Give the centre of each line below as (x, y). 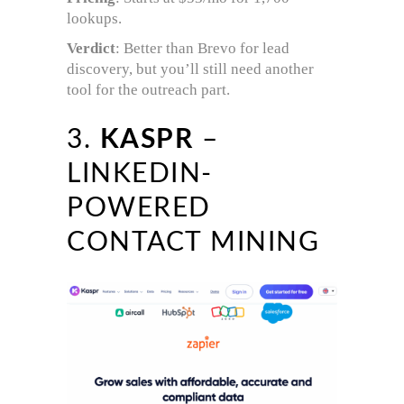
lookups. (94, 19)
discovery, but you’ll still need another (190, 69)
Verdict (91, 49)
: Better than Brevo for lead (202, 49)
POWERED (139, 209)
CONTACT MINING (193, 243)
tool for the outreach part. (148, 90)
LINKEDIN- (140, 174)
